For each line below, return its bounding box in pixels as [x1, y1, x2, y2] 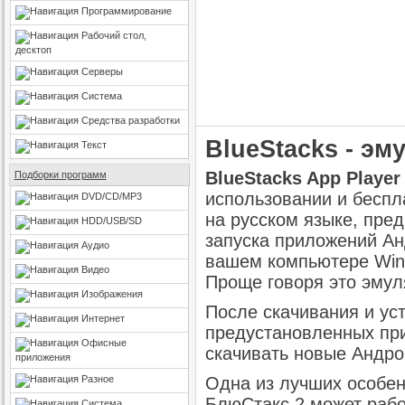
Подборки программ [14, 169, 107, 180]
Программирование [80, 5, 172, 16]
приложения [14, 352, 71, 363]
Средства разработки [80, 115, 180, 126]
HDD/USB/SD [80, 215, 142, 226]
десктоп [14, 44, 52, 55]
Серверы [80, 66, 123, 77]
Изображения [80, 288, 143, 299]
